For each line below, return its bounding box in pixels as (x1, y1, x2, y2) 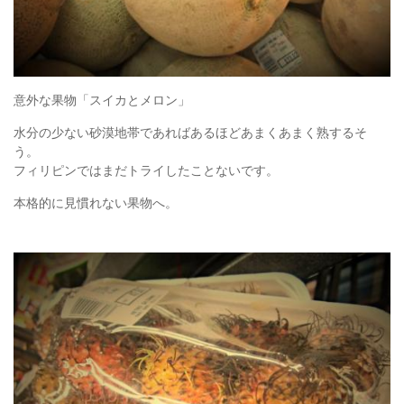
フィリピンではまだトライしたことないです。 (14, 161, 279, 179)
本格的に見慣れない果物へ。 (14, 193, 178, 211)
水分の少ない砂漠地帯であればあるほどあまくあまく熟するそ (14, 123, 367, 141)
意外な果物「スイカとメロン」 (14, 90, 190, 108)
